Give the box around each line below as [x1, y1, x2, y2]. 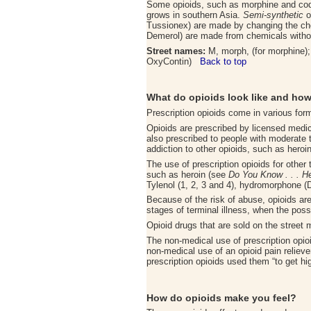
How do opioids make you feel [146, 292, 290, 303]
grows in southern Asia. [146, 10, 243, 21]
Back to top [200, 56, 246, 67]
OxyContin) [146, 56, 200, 67]
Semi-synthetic [243, 10, 303, 21]
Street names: [146, 45, 205, 56]
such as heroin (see [146, 169, 228, 180]
